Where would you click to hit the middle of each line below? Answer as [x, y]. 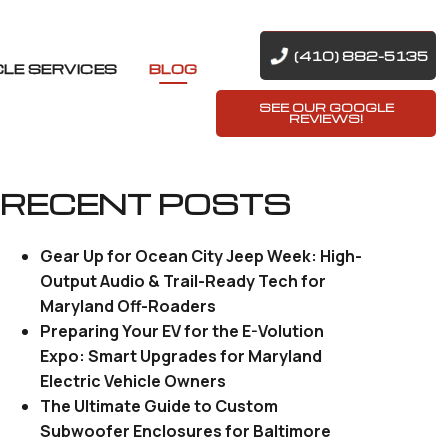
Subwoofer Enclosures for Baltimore [186, 431]
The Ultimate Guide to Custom [159, 406]
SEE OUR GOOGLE [326, 107]
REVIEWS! [326, 118]
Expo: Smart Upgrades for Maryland [181, 356]
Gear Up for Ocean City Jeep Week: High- [201, 256]
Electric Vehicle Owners [133, 381]
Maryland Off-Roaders [128, 306]
